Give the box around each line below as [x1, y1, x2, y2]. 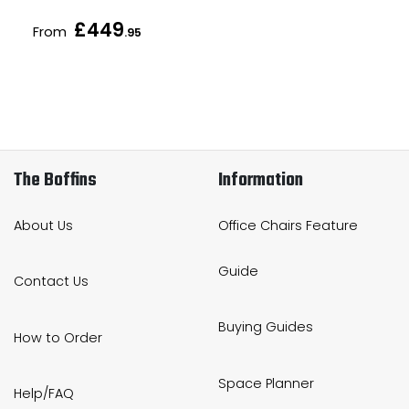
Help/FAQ [14, 383, 74, 403]
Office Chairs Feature [218, 216, 358, 236]
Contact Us [14, 272, 89, 291]
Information [218, 165, 303, 195]
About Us [14, 216, 73, 236]
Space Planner [218, 373, 314, 393]
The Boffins [14, 165, 97, 195]
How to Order [14, 328, 102, 347]
